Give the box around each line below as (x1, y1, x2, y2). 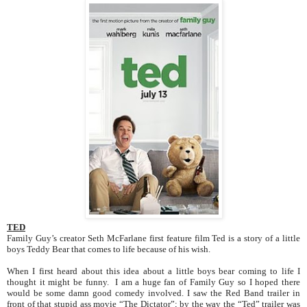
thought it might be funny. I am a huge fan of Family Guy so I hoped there (7, 276, 300, 287)
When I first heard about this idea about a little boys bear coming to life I (7, 265, 300, 276)
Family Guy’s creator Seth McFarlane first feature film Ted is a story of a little (7, 232, 300, 243)
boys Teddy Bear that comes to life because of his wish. (7, 243, 210, 254)
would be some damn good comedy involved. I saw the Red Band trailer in (7, 287, 300, 298)
